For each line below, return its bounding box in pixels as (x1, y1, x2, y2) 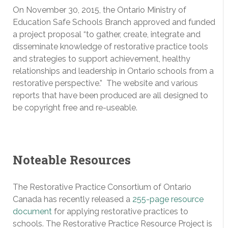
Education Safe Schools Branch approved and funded (13, 17, 215, 27)
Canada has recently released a (13, 194, 132, 205)
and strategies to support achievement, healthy (13, 54, 190, 64)
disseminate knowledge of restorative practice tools (13, 42, 208, 52)
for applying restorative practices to (52, 207, 188, 217)
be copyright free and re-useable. (13, 103, 137, 113)
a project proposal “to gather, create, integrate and (13, 30, 201, 40)
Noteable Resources (13, 152, 131, 168)
